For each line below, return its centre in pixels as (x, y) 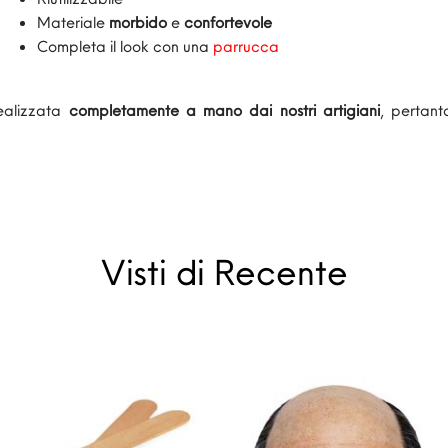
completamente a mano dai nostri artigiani (224, 110)
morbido (138, 22)
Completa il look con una (123, 46)
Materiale (73, 22)
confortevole (228, 22)
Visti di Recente (224, 272)
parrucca (246, 46)
